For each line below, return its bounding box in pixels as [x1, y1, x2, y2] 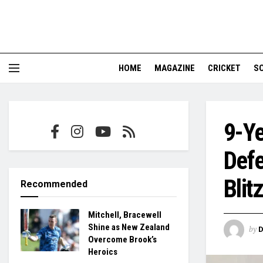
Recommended [21, 178, 87, 190]
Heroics [88, 247, 117, 257]
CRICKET [208, 63, 241, 73]
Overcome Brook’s [88, 234, 157, 245]
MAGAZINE [154, 63, 195, 73]
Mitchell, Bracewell [88, 210, 161, 220]
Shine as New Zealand [88, 222, 170, 232]
